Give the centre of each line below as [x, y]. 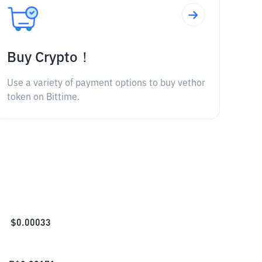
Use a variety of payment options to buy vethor [106, 84]
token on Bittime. [43, 98]
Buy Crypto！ [49, 58]
